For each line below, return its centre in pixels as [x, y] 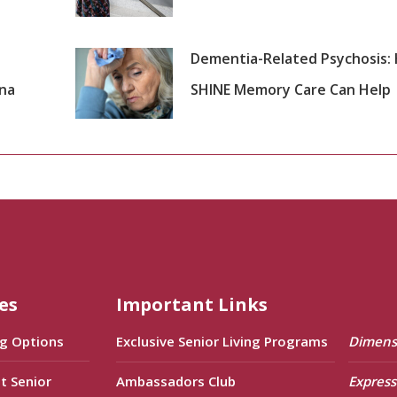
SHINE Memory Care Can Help [290, 89]
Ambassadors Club [176, 381]
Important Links [192, 304]
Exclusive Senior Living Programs [222, 341]
